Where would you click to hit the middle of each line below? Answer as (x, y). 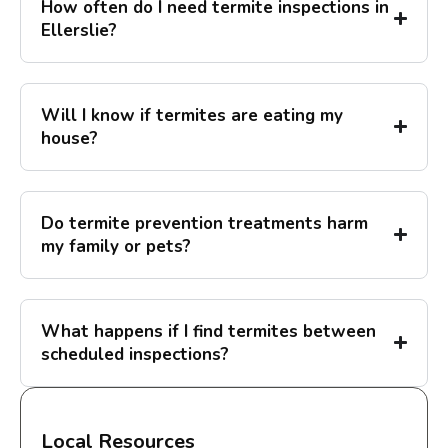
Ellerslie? (79, 30)
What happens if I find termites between (208, 331)
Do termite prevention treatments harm (204, 223)
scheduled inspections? (135, 354)
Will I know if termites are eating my (192, 115)
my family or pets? (116, 246)
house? (69, 138)
